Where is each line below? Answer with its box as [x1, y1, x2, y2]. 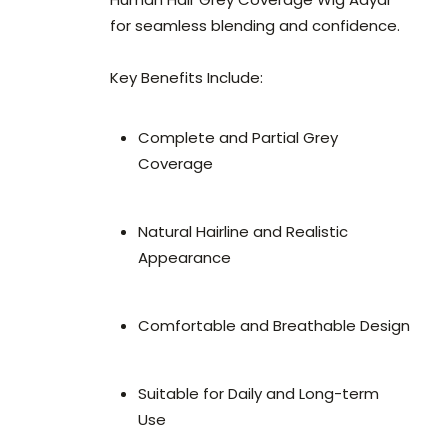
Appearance [138, 247, 231, 269]
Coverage [138, 153, 213, 175]
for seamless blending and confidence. [110, 15, 400, 37]
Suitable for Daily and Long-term [138, 383, 379, 405]
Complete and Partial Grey [138, 127, 338, 149]
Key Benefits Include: [110, 67, 263, 89]
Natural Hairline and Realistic [138, 221, 348, 243]
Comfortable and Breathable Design [138, 315, 410, 337]
